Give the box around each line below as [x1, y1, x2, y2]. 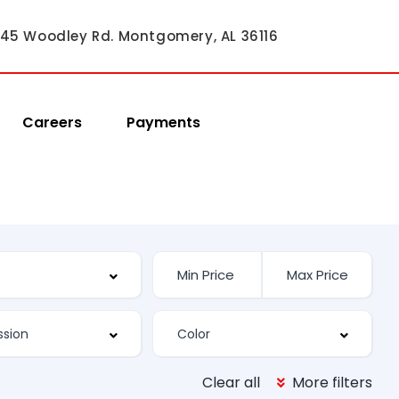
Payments [126, 111, 201, 133]
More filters [289, 372, 372, 393]
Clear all [202, 372, 260, 393]
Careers [22, 111, 83, 133]
